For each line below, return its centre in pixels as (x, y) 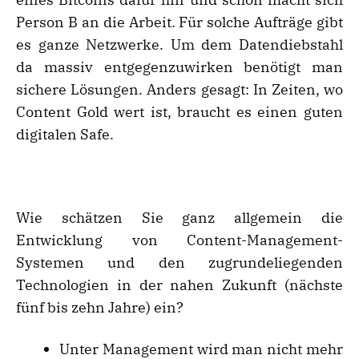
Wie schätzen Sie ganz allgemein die (179, 218)
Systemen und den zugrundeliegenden (179, 263)
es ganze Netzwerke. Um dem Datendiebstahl (179, 45)
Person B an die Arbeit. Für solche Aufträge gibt (179, 22)
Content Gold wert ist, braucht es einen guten (179, 112)
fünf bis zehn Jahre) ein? (100, 308)
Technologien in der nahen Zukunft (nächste (179, 285)
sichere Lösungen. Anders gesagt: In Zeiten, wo (179, 90)
